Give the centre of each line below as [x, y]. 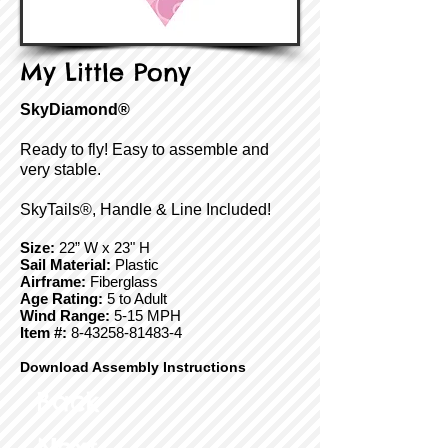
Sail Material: [65, 264]
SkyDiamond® [75, 109]
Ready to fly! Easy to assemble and [144, 149]
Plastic [135, 264]
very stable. [60, 169]
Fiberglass [122, 281]
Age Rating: [61, 298]
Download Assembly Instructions [133, 367]
